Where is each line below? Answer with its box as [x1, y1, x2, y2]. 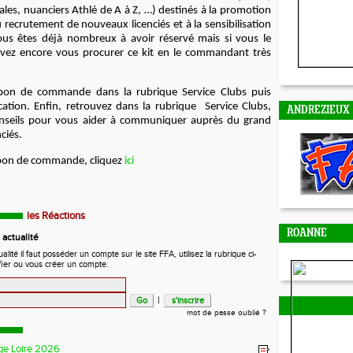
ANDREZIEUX [287, 105, 350, 117]
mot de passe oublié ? [187, 308, 266, 318]
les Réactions [27, 210, 85, 223]
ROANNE [287, 228, 327, 240]
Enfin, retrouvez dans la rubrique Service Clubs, [34, 101, 272, 113]
